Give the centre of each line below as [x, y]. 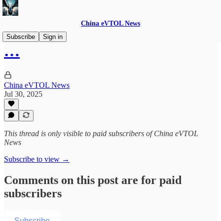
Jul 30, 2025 [23, 94]
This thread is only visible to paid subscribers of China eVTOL [101, 133]
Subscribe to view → [37, 159]
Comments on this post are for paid [93, 180]
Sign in [53, 37]
